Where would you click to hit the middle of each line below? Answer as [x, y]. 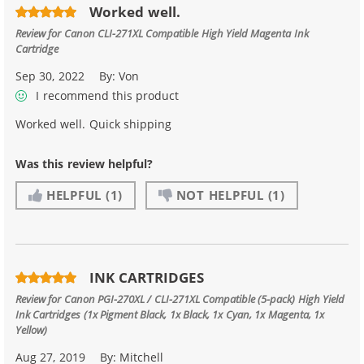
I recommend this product [106, 96]
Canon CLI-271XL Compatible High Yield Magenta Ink [186, 32]
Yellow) [31, 329]
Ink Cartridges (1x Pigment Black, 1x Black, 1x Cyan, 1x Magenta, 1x [170, 314]
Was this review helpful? [84, 164]
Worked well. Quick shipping [94, 124]
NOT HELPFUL [220, 195]
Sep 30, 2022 [50, 76]
